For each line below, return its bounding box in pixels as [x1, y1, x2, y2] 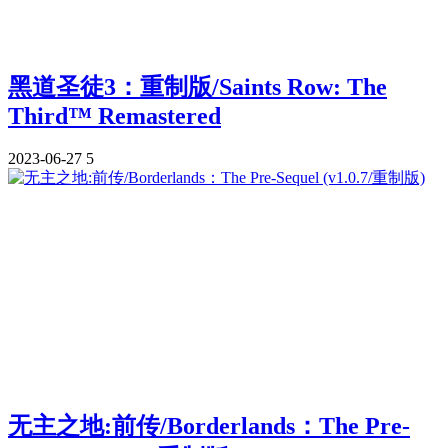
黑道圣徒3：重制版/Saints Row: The [8, 73, 387, 100]
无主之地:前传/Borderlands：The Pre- [8, 413, 410, 440]
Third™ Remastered [8, 102, 221, 129]
